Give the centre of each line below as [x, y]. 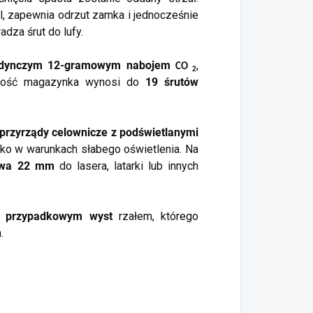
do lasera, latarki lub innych [126, 166]
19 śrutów [172, 82]
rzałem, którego [155, 217]
